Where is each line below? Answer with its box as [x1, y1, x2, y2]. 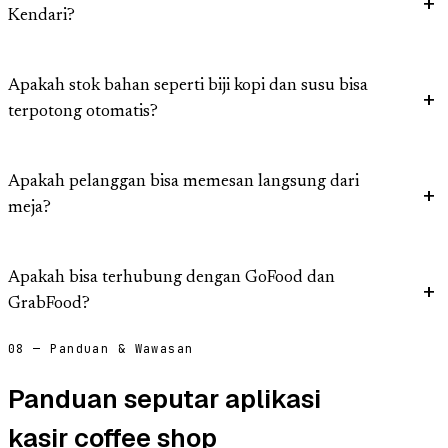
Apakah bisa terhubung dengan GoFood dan [8, 270, 335, 288]
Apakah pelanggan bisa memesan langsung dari [8, 174, 359, 192]
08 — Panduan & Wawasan [8, 341, 194, 358]
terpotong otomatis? [8, 104, 158, 122]
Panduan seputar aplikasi [8, 381, 321, 416]
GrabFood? [8, 296, 90, 314]
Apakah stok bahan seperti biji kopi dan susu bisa [8, 78, 368, 96]
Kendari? [8, 8, 75, 26]
